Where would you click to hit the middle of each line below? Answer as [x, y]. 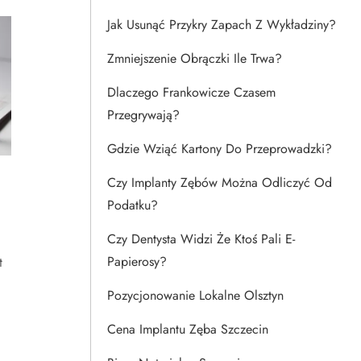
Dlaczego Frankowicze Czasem [191, 92]
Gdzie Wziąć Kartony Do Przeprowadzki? [220, 149]
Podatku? [133, 205]
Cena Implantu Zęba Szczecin [188, 329]
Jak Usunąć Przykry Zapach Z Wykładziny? [222, 25]
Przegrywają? [143, 115]
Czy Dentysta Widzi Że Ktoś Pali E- [201, 239]
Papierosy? [137, 261]
